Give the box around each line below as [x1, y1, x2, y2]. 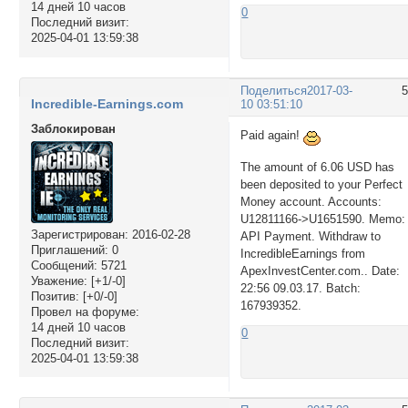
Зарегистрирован [30, 227, 125, 241]
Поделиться [240, 84, 308, 98]
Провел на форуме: [30, 304, 139, 319]
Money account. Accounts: [240, 195, 382, 209]
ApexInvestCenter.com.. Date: [240, 264, 401, 279]
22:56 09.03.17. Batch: [240, 281, 362, 296]
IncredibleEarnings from [240, 247, 366, 261]
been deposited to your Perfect [240, 178, 403, 192]
